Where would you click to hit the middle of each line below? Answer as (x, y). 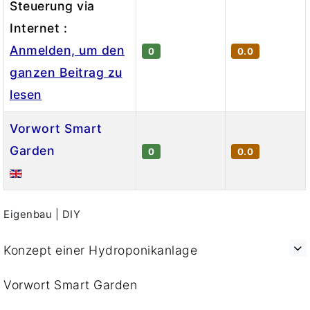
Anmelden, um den (67, 50)
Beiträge (28, 200)
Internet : (38, 28)
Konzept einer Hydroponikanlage (100, 250)
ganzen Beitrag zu (66, 72)
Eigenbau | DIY (42, 214)
